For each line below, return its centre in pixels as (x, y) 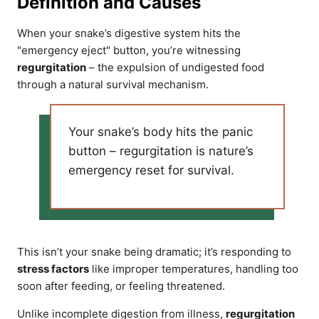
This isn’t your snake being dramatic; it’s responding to (154, 252)
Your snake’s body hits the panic (161, 132)
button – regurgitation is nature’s (161, 151)
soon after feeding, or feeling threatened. (121, 286)
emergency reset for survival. (152, 170)
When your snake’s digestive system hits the (129, 33)
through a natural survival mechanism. (113, 84)
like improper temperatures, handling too (194, 269)
